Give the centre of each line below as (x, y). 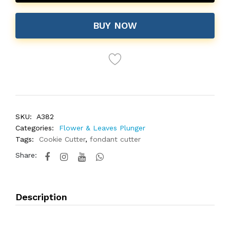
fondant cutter (115, 139)
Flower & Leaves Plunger (102, 128)
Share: (26, 155)
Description (41, 197)
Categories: (35, 128)
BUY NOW (115, 25)
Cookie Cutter (62, 139)
